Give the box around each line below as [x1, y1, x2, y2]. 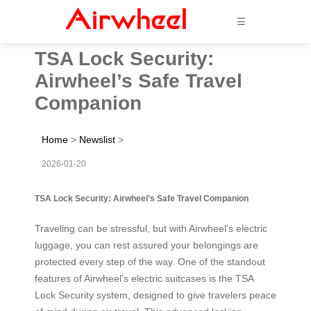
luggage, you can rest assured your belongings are [35, 239, 258, 251]
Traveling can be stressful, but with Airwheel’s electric [35, 222, 267, 234]
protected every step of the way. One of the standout [35, 255, 265, 267]
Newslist [79, 133, 115, 145]
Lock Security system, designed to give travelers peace [35, 289, 276, 301]
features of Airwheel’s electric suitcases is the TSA [35, 272, 253, 284]
